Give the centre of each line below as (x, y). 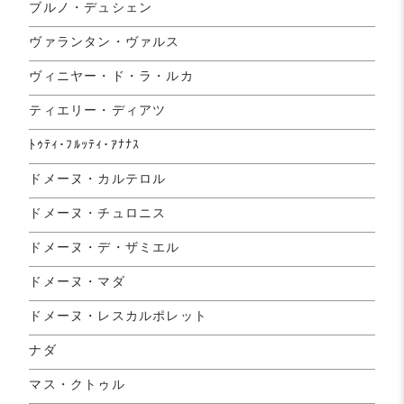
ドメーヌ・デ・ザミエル (105, 247)
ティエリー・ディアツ (98, 110)
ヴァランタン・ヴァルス (105, 41)
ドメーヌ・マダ (77, 281)
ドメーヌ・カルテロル (98, 178)
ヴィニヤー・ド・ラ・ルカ (111, 75)
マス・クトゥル (77, 384)
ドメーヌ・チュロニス (98, 212)
